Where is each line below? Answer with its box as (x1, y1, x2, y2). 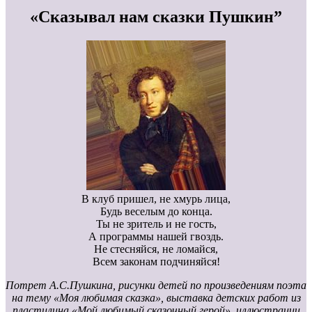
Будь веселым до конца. (100, 205, 212, 218)
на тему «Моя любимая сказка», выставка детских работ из (11, 292, 301, 304)
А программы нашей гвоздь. (88, 231, 224, 243)
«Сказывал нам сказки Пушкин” (30, 8, 282, 26)
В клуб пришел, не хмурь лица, (81, 193, 231, 205)
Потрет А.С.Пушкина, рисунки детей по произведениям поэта (6, 279, 306, 292)
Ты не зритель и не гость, (95, 218, 217, 231)
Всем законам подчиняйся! (92, 256, 220, 268)
